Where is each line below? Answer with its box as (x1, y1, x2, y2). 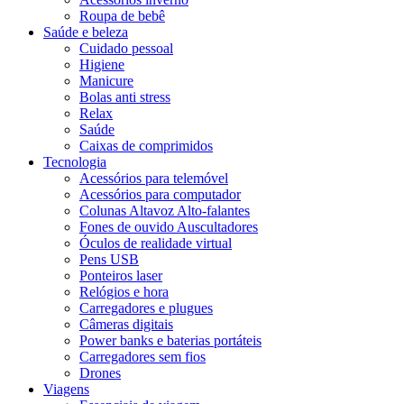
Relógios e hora (79, 283, 169, 299)
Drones (79, 364, 121, 381)
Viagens (43, 381, 89, 397)
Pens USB (79, 251, 139, 267)
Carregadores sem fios (79, 348, 206, 364)
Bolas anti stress (79, 88, 170, 105)
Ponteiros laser (79, 267, 162, 283)
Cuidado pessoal (79, 40, 173, 56)
